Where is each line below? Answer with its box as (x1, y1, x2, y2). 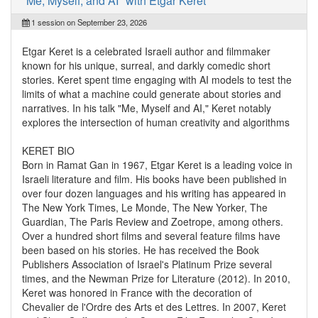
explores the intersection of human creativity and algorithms (22, 114, 290, 129)
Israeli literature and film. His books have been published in (22, 171, 287, 186)
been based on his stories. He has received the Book (22, 242, 259, 257)
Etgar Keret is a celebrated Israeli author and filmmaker (22, 43, 270, 58)
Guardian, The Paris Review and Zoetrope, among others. (22, 214, 283, 229)
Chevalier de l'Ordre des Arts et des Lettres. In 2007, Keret (22, 299, 286, 314)
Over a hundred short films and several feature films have (22, 228, 280, 243)
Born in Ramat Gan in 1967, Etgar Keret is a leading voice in (22, 157, 292, 172)
